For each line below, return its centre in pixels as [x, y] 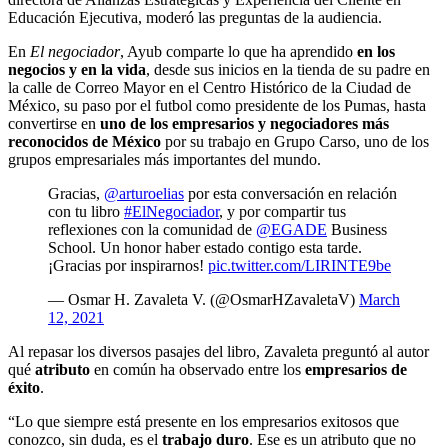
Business [357, 230]
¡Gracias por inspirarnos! [128, 266]
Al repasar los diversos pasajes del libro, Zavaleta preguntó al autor [218, 352]
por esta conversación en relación [290, 194]
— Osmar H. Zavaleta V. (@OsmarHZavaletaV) [203, 300]
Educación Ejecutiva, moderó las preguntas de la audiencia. [195, 18]
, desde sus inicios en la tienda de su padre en [288, 70]
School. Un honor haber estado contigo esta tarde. [205, 248]
